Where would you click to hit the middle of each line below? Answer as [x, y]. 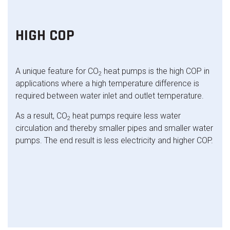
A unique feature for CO [57, 71]
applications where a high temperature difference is [107, 83]
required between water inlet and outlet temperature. [110, 96]
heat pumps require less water [126, 116]
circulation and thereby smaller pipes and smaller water [114, 128]
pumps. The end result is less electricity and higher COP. [114, 140]
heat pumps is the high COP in [156, 71]
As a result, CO [41, 116]
